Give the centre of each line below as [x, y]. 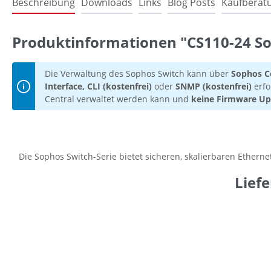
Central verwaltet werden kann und [118, 99]
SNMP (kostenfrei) [215, 87]
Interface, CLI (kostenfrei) [98, 87]
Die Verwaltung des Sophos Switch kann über [138, 74]
